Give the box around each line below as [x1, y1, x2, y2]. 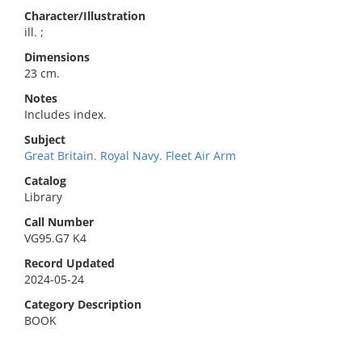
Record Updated [24, 255, 115, 271]
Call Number [24, 214, 94, 229]
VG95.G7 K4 [24, 230, 86, 246]
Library [24, 189, 62, 204]
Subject [24, 132, 65, 147]
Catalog [24, 173, 66, 188]
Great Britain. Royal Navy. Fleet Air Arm [24, 148, 236, 163]
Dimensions [24, 49, 90, 65]
